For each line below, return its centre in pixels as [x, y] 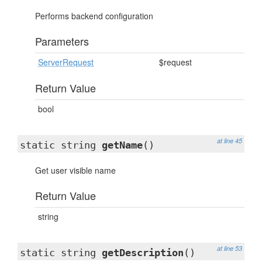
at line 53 [230, 248]
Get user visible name [75, 170]
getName [122, 145]
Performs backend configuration [94, 16]
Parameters [62, 41]
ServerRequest [66, 62]
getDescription [143, 253]
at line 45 [230, 141]
